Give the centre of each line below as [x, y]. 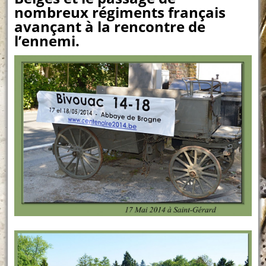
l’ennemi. [47, 40]
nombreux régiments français [120, 12]
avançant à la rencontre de [110, 26]
